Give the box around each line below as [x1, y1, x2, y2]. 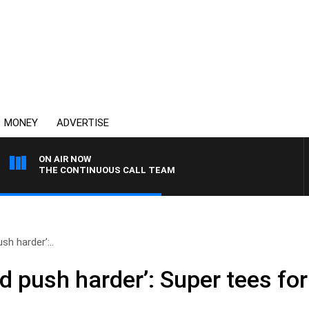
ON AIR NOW [39, 154, 91, 164]
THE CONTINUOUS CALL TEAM [39, 165, 175, 175]
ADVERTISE [57, 117, 109, 129]
